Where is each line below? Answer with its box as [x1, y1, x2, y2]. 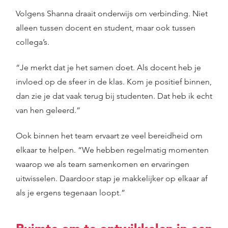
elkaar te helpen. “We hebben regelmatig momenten [16, 145, 209, 155]
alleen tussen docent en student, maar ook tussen [16, 23, 195, 33]
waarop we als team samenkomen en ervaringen [16, 159, 189, 169]
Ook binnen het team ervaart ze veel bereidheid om [16, 131, 203, 140]
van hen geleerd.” [16, 105, 80, 115]
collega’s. [16, 37, 49, 47]
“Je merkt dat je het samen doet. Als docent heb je [16, 63, 201, 72]
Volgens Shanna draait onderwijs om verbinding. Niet [16, 9, 208, 18]
